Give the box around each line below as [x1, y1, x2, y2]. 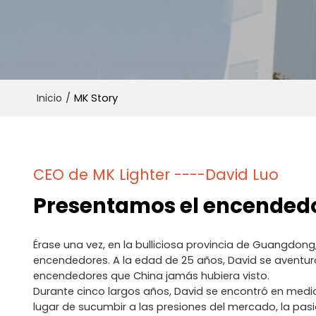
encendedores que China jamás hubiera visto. [32, 269, 269, 284]
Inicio [36, 91, 62, 106]
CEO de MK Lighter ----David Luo [32, 164, 279, 186]
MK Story [73, 91, 118, 106]
